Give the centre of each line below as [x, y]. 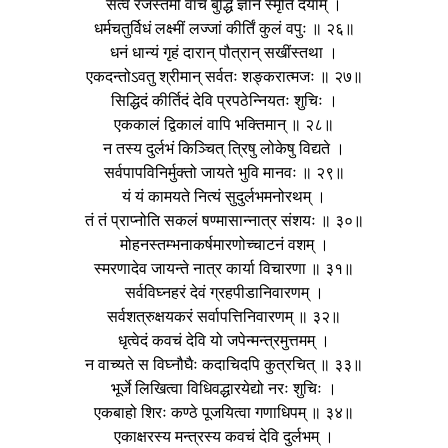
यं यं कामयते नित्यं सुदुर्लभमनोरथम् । [224, 196]
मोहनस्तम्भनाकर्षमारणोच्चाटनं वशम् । [224, 244]
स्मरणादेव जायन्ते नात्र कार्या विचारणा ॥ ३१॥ [224, 268]
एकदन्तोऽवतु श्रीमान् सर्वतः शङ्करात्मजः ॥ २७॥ [224, 76]
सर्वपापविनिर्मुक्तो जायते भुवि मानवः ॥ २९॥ [224, 172]
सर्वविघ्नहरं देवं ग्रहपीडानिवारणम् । [224, 292]
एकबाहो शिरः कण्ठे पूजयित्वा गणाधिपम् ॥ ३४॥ [224, 412]
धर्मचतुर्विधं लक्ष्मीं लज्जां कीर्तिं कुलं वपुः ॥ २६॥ [224, 28]
